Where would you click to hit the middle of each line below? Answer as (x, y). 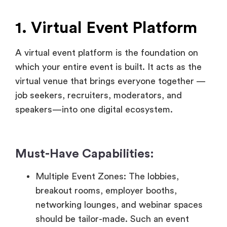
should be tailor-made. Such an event (112, 167)
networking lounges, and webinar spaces (119, 153)
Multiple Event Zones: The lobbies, (107, 124)
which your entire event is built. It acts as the (108, 15)
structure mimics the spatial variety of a (118, 181)
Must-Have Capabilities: (85, 102)
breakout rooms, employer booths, (106, 139)
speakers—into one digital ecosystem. (94, 58)
